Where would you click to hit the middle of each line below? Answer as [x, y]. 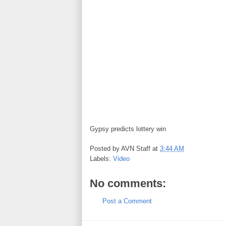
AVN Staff [136, 148]
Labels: [101, 158]
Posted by [105, 148]
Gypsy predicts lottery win [128, 129]
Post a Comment [127, 201]
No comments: [128, 183]
